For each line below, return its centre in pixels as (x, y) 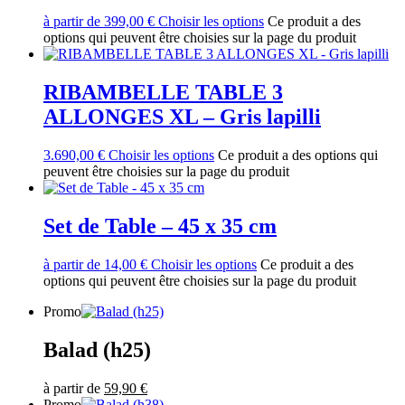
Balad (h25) (97, 349)
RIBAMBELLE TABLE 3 (163, 92)
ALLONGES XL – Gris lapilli (182, 116)
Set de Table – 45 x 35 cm (160, 226)
